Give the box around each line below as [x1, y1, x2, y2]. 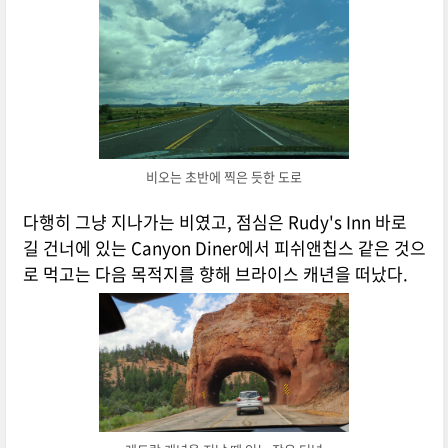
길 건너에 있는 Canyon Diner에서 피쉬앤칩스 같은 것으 [22, 235, 426, 261]
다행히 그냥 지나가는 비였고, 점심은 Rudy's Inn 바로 [22, 209, 407, 235]
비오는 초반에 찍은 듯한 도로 [146, 166, 303, 186]
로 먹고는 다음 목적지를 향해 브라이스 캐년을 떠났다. [22, 261, 408, 287]
